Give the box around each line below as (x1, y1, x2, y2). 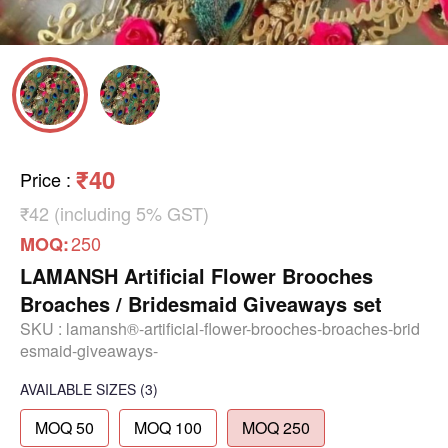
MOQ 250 (242, 416, 310, 440)
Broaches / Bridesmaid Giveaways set (20, 289, 382, 319)
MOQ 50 (35, 416, 94, 440)
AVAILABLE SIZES (20, 379, 136, 400)
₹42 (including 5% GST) (20, 200, 209, 227)
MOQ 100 (134, 416, 202, 440)
